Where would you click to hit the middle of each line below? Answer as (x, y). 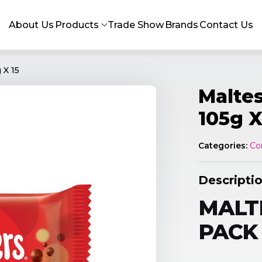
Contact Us (226, 25)
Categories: (223, 146)
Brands (181, 25)
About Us (32, 25)
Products (77, 25)
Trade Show (135, 25)
